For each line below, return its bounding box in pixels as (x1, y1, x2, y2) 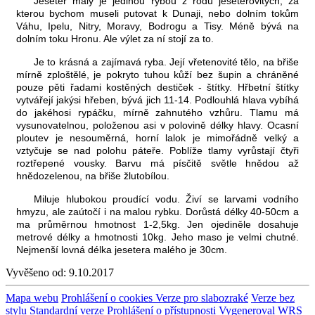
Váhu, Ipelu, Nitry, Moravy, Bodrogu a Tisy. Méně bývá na (16, 20, 299, 32)
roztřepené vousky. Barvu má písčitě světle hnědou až (16, 157, 299, 169)
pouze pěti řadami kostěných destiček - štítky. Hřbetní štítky (16, 81, 299, 93)
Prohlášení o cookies (61, 291, 155, 304)
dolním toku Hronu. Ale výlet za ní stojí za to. (16, 32, 214, 44)
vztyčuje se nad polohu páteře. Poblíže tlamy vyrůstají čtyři (16, 144, 299, 156)
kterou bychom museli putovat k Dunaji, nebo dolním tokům (16, 7, 299, 19)
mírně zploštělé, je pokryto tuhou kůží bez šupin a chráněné (16, 68, 299, 80)
